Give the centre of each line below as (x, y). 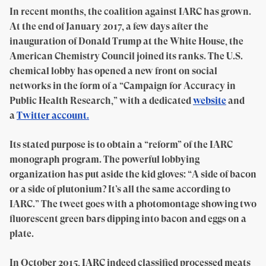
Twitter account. (53, 115)
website (210, 101)
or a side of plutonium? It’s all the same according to (120, 189)
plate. (22, 234)
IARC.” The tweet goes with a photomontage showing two (133, 204)
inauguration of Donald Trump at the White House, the (126, 41)
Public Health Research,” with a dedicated (101, 101)
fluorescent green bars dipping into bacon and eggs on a (128, 219)
